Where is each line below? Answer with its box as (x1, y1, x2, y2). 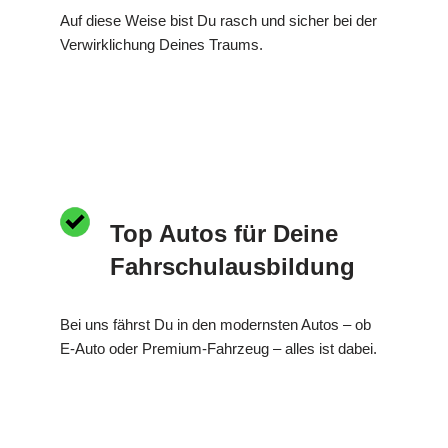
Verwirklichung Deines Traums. (60, 35, 263, 53)
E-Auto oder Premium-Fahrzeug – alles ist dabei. (60, 339, 377, 357)
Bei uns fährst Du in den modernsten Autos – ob (60, 315, 371, 333)
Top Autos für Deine (110, 219, 338, 247)
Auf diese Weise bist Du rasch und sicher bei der (60, 11, 377, 29)
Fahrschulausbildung (110, 252, 355, 280)
